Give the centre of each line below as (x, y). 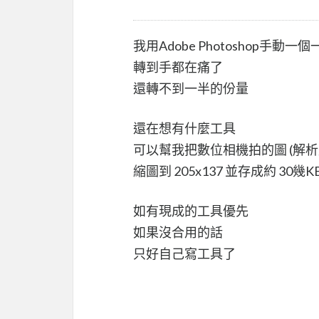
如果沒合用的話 (178, 232)
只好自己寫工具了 (184, 253)
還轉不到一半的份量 (191, 88)
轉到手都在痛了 (178, 67)
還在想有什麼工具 (184, 128)
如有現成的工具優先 (191, 210)
